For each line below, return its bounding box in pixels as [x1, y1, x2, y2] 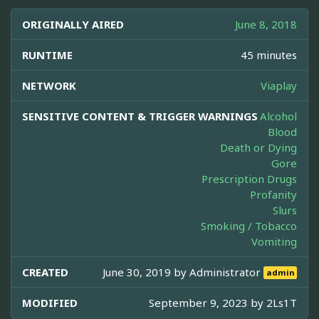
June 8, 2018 [235, 16, 297, 31]
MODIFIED [22, 295, 78, 310]
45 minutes [241, 47, 297, 62]
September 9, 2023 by [149, 295, 266, 310]
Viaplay [261, 78, 297, 93]
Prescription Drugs [202, 171, 297, 186]
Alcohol [260, 108, 297, 123]
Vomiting [251, 234, 297, 249]
